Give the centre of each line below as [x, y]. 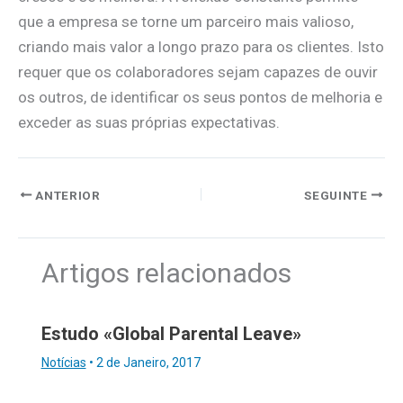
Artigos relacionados [166, 273]
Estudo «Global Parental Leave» [171, 333]
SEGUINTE [338, 195]
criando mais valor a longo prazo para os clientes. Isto [201, 46]
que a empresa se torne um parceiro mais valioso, [186, 21]
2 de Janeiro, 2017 [148, 362]
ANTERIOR [66, 195]
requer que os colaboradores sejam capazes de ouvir [198, 72]
